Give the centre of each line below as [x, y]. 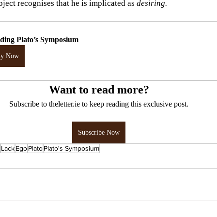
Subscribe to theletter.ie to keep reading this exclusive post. [99, 104]
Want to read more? [99, 89]
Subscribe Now [99, 132]
